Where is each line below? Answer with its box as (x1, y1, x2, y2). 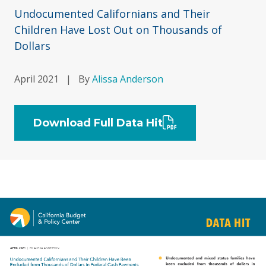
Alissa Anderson (92, 72, 163, 85)
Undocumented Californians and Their (14, 7, 210, 21)
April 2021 (14, 72, 59, 85)
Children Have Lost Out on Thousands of (14, 23, 222, 37)
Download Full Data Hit (33, 116, 163, 129)
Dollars (14, 39, 50, 53)
